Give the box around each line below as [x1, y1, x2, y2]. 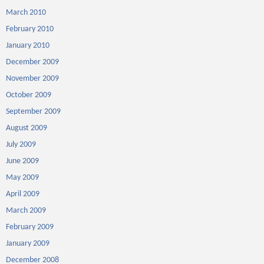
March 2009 [6, 206, 46, 215]
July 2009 [6, 140, 36, 149]
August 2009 [6, 124, 47, 133]
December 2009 [6, 58, 59, 67]
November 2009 [6, 74, 59, 83]
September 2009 [6, 107, 61, 116]
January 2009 [6, 239, 49, 248]
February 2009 [6, 223, 54, 232]
